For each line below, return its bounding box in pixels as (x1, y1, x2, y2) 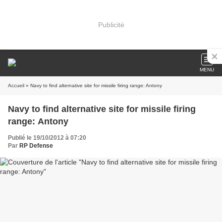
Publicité (98, 20, 124, 29)
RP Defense (19, 142, 53, 149)
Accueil (8, 83, 24, 88)
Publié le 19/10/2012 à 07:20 (8, 134, 86, 141)
